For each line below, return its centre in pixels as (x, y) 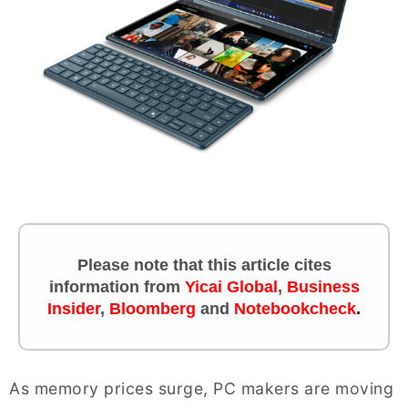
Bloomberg (153, 309)
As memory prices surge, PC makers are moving (201, 388)
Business (323, 287)
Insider (74, 309)
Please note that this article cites (204, 265)
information (96, 287)
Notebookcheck (295, 309)
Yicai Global (231, 287)
